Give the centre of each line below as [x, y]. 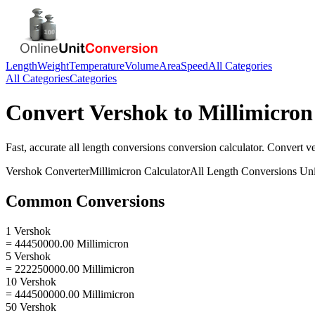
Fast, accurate [37, 147]
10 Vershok [31, 281]
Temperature [97, 66]
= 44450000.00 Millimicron [67, 243]
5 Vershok [28, 256]
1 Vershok [28, 231]
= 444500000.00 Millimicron [70, 294]
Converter [66, 171]
